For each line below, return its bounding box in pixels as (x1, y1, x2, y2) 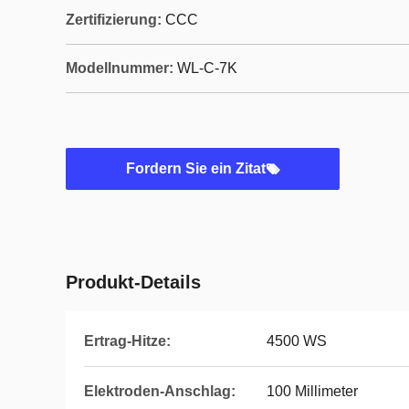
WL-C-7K (177, 60, 237, 76)
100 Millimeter (267, 383, 358, 399)
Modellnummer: (66, 60, 173, 76)
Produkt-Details (66, 272, 201, 292)
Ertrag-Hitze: (84, 333, 171, 349)
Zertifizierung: (66, 12, 162, 27)
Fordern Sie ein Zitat (125, 161, 266, 176)
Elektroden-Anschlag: (84, 383, 236, 399)
